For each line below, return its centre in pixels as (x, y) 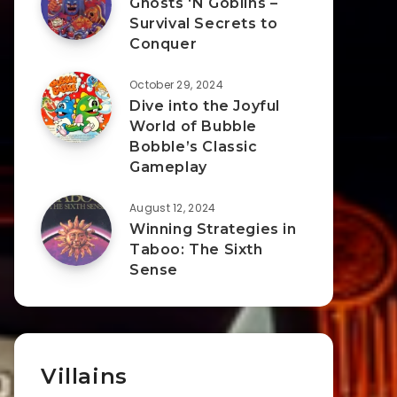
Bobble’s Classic (194, 147)
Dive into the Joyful (205, 106)
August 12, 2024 (173, 208)
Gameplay (168, 167)
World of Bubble (193, 126)
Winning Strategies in (213, 229)
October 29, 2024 (176, 85)
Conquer (163, 44)
